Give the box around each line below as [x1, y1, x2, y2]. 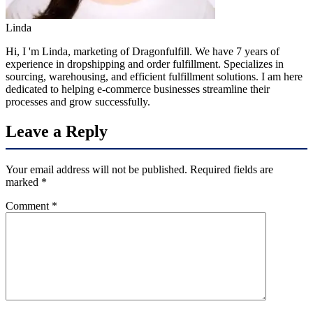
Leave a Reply [6, 122, 108, 140]
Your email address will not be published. [6, 163, 187, 175]
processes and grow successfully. [6, 95, 150, 108]
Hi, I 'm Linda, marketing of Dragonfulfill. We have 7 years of [6, 45, 279, 57]
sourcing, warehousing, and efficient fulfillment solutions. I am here [6, 70, 303, 82]
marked [6, 175, 41, 188]
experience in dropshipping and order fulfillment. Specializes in [6, 57, 284, 70]
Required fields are [190, 163, 273, 175]
